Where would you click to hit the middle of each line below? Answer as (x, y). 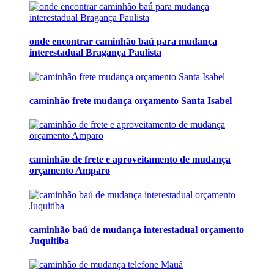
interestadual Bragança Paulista (95, 53)
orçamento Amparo (70, 171)
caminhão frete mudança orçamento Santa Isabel (131, 100)
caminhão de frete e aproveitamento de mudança (130, 160)
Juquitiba (49, 240)
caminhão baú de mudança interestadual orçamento (137, 229)
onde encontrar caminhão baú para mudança (123, 42)
